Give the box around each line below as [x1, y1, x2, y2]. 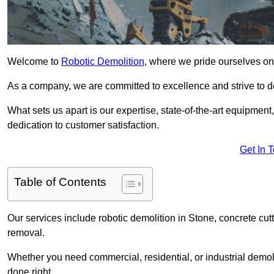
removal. [7, 228, 45, 239]
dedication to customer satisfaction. [7, 120, 159, 131]
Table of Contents [14, 176, 106, 189]
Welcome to [7, 56, 61, 67]
